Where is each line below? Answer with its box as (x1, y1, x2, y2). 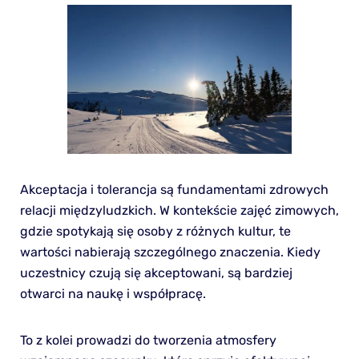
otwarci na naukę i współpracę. (19, 286, 206, 302)
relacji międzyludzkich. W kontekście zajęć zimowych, (19, 203, 339, 219)
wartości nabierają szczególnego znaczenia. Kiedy (19, 244, 321, 260)
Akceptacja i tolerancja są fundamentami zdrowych (19, 182, 329, 198)
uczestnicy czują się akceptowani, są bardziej (19, 265, 292, 281)
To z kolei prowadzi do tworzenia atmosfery (19, 333, 276, 349)
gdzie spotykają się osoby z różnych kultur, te (19, 224, 291, 240)
